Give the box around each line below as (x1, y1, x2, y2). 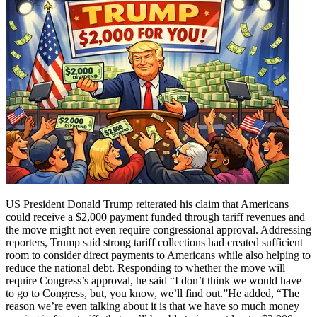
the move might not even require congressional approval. (6, 223, 258, 236)
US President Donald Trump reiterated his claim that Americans (6, 197, 289, 210)
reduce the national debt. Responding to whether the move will (6, 261, 285, 274)
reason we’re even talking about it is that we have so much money (6, 299, 299, 312)
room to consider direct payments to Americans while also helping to (6, 248, 311, 261)
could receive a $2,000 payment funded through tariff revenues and (6, 210, 305, 223)
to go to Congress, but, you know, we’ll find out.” (6, 287, 228, 299)
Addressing (258, 223, 311, 236)
